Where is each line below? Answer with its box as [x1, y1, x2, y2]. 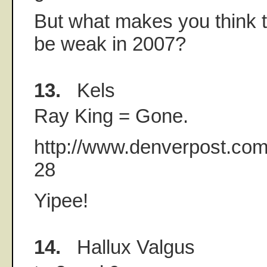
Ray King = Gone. [34, 105, 188, 128]
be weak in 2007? [34, 33, 186, 55]
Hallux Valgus [61, 235, 195, 258]
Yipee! [34, 189, 88, 212]
